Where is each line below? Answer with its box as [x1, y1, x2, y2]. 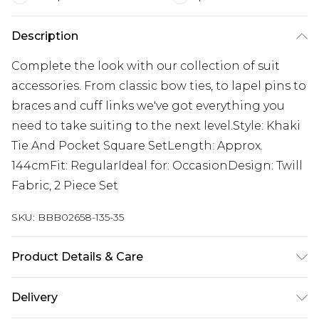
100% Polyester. [11, 280, 102, 293]
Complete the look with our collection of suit [11, 59, 280, 73]
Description [11, 29, 78, 43]
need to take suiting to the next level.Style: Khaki [11, 119, 300, 132]
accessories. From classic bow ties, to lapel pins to [11, 79, 306, 93]
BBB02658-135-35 [38, 211, 124, 224]
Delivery [11, 291, 58, 304]
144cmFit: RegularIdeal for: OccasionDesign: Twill [11, 159, 303, 172]
